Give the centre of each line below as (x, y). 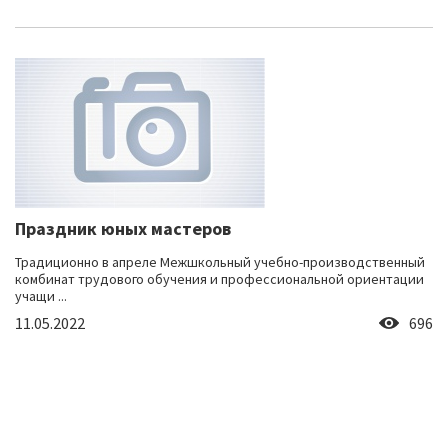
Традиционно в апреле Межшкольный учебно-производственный (220, 262)
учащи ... (41, 296)
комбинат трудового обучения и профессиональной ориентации (219, 279)
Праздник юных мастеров (123, 229)
